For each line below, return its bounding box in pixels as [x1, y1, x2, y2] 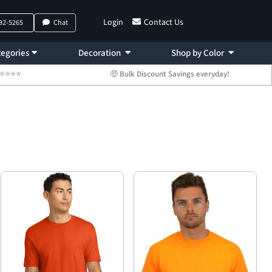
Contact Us [143, 16, 183, 29]
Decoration [78, 47, 123, 59]
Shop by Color [171, 47, 226, 59]
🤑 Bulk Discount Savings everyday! [109, 69, 229, 80]
